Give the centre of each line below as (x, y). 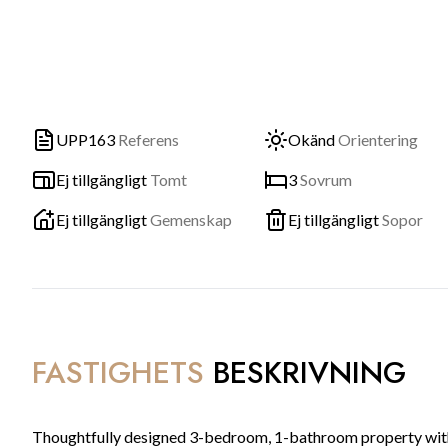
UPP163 (85, 139)
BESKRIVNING (309, 372)
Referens (148, 139)
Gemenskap (191, 219)
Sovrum (326, 179)
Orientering (378, 139)
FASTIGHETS (118, 372)
